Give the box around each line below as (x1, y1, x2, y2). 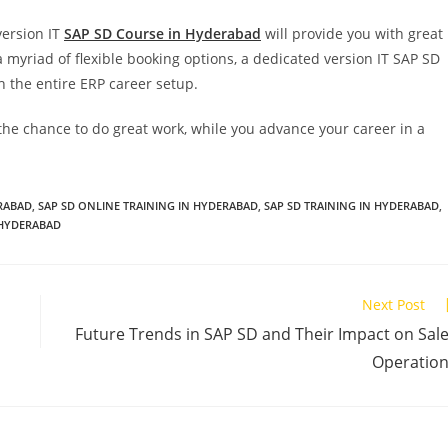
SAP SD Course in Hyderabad (64, 23, 261, 43)
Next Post (362, 294, 425, 314)
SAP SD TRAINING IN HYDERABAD (264, 197, 439, 213)
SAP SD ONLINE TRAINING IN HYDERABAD (38, 197, 258, 213)
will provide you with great (261, 23, 443, 43)
